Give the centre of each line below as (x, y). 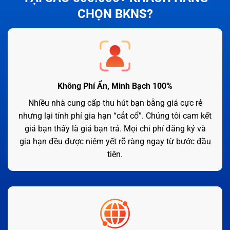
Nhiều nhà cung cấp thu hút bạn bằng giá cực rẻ (115, 103)
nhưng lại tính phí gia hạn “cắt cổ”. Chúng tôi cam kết (115, 116)
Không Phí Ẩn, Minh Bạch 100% (115, 86)
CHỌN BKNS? (115, 14)
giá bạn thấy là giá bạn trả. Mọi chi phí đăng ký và (115, 128)
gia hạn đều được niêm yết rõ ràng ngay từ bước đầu (115, 141)
